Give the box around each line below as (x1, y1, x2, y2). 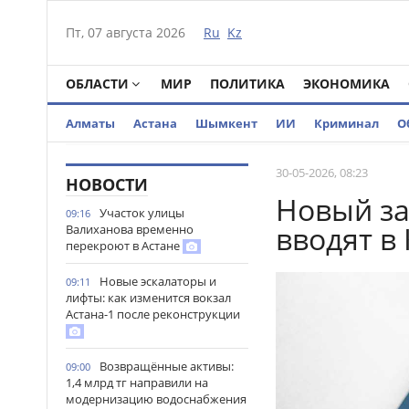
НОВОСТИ (66, 173, 148, 195)
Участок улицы (100, 204, 184, 221)
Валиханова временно (66, 221, 194, 237)
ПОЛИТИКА (210, 75, 285, 92)
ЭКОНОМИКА (303, 75, 390, 92)
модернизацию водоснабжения (66, 391, 246, 407)
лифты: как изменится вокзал (66, 289, 231, 306)
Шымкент (195, 115, 257, 131)
